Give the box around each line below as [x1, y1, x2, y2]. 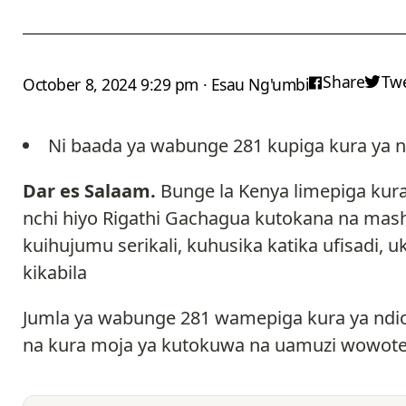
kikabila [23, 259, 92, 285]
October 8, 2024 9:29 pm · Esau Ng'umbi [23, 72, 310, 95]
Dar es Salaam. [23, 178, 160, 203]
